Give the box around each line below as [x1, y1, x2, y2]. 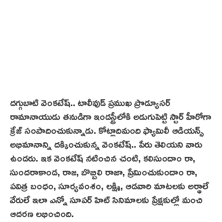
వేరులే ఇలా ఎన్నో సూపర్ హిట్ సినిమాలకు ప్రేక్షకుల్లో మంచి [10, 189, 203, 209]
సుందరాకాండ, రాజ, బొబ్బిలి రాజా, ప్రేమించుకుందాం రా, [10, 162, 197, 181]
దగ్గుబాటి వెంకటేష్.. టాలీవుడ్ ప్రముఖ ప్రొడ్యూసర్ [10, 92, 170, 111]
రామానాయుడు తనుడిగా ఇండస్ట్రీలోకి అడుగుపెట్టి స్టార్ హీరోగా [10, 106, 211, 125]
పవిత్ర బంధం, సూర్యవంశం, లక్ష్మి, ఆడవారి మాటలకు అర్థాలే [10, 175, 209, 195]
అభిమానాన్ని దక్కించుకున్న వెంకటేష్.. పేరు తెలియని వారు [10, 134, 202, 153]
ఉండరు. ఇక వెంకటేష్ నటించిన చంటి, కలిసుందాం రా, [10, 148, 195, 167]
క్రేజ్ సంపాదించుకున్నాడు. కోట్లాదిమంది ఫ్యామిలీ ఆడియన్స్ [10, 120, 204, 139]
